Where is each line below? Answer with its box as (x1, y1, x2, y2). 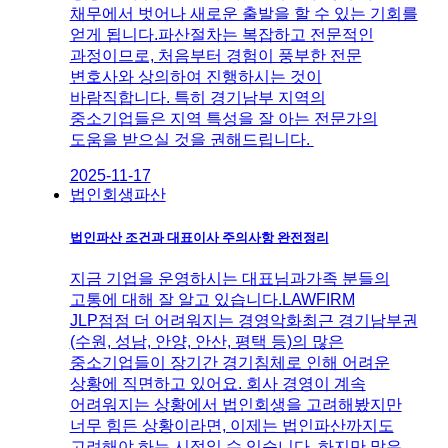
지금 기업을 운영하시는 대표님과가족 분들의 (69, 270, 390, 288)
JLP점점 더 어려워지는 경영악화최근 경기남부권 (69, 312, 418, 330)
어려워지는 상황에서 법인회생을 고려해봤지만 (69, 396, 402, 414)
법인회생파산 (69, 185, 166, 203)
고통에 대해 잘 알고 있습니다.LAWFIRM (69, 291, 355, 309)
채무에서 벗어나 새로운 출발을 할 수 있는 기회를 (69, 4, 418, 22)
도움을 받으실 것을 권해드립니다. (69, 130, 314, 148)
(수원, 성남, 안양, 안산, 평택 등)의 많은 (69, 333, 344, 351)
